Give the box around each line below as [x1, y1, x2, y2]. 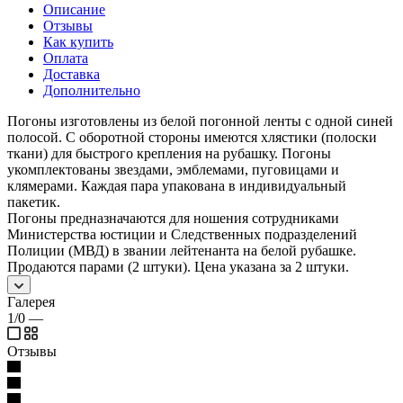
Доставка [43, 66, 100, 82]
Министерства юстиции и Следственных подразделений [7, 226, 357, 242]
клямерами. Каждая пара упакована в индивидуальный [7, 177, 346, 193]
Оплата [43, 49, 88, 66]
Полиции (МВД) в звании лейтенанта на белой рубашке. [7, 242, 356, 258]
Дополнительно [43, 82, 140, 98]
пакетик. [7, 193, 60, 210]
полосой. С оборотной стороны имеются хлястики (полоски [7, 129, 377, 145]
